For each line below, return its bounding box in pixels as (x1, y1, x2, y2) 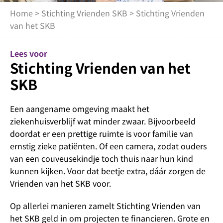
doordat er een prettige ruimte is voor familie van (10, 127, 193, 139)
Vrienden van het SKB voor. (10, 177, 111, 189)
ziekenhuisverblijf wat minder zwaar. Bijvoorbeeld (10, 115, 196, 127)
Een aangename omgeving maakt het (10, 103, 149, 114)
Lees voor (10, 47, 47, 59)
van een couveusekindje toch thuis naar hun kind (10, 152, 193, 164)
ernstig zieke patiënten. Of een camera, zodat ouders (10, 140, 207, 152)
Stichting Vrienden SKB (41, 7, 127, 19)
